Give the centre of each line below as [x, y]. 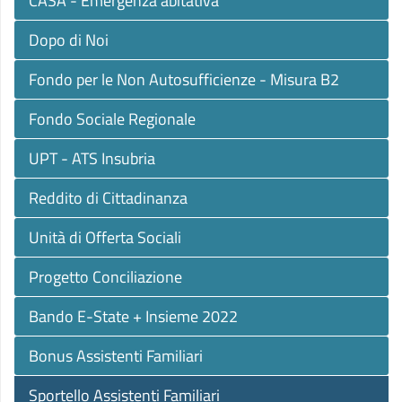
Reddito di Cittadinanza [108, 198]
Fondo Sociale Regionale [112, 119]
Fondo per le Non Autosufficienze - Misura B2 [184, 79]
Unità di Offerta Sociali [105, 237]
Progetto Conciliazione [105, 277]
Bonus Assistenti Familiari [116, 356]
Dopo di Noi [69, 40]
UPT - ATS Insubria [92, 158]
